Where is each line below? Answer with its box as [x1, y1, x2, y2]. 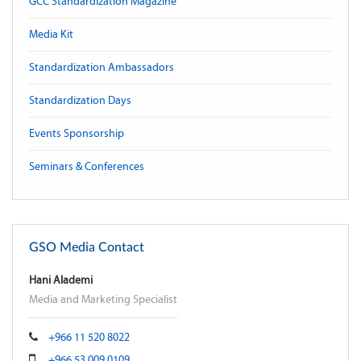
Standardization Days [29, 93, 131, 108]
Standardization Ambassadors [29, 60, 174, 75]
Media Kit [29, 27, 73, 42]
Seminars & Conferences [29, 160, 144, 174]
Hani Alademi [29, 273, 93, 288]
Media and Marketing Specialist [29, 293, 177, 307]
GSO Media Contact [29, 241, 144, 255]
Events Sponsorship [29, 127, 124, 141]
